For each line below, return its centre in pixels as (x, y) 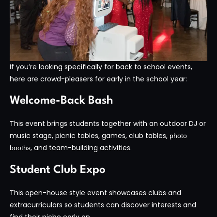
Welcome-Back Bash (61, 101)
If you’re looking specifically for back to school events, (101, 67)
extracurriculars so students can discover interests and (103, 205)
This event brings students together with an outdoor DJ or (108, 124)
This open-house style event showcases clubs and (95, 193)
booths (20, 148)
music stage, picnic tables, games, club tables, (90, 136)
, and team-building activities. (81, 148)
